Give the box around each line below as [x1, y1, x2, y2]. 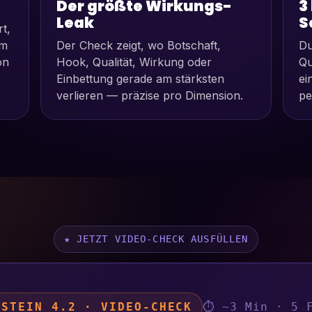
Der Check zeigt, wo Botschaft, [56, 38, 221, 53]
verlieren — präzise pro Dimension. [56, 88, 244, 103]
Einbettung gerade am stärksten [56, 72, 225, 86]
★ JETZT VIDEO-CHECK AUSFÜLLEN [63, 233, 249, 245]
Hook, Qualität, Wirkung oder [56, 55, 212, 70]
